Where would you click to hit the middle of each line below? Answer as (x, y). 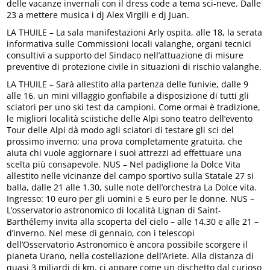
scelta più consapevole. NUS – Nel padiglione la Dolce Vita (124, 165)
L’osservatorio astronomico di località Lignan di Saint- (114, 210)
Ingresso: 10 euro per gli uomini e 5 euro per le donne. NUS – (131, 199)
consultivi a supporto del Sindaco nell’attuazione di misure (125, 55)
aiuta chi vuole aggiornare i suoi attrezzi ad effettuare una (124, 153)
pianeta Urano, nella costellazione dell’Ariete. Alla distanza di (130, 256)
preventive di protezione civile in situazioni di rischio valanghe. (134, 67)
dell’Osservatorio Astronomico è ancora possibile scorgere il (127, 245)
